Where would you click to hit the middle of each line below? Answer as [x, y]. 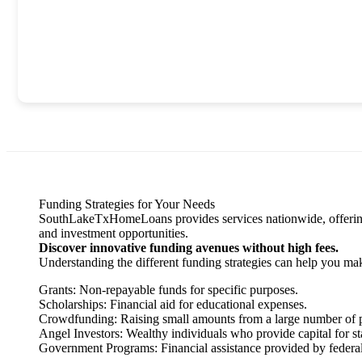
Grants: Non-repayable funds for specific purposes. [168, 290]
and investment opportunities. [114, 233]
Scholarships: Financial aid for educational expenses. [173, 304]
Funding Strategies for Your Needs [127, 204]
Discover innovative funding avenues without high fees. [189, 248]
